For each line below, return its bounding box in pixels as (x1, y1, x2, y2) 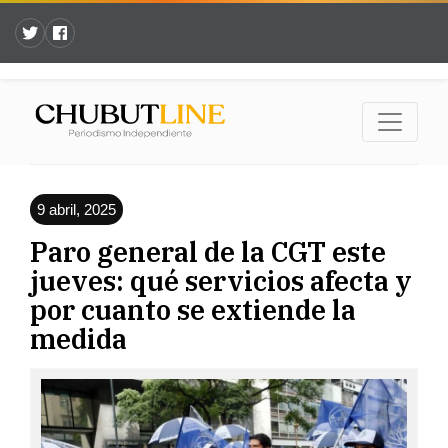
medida (30, 321, 133, 357)
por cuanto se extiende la (30, 292, 356, 328)
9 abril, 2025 (37, 201, 116, 219)
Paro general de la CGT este (30, 234, 386, 270)
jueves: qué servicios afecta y (30, 263, 412, 299)
